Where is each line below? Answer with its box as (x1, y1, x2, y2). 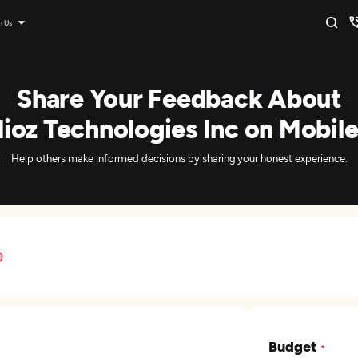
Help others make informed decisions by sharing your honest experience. (10, 152, 348, 165)
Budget (268, 337, 321, 355)
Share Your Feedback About (17, 82, 341, 113)
